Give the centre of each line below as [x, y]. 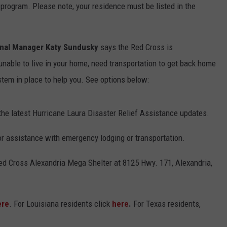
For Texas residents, [167, 204]
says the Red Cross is [136, 47]
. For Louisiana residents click [60, 204]
